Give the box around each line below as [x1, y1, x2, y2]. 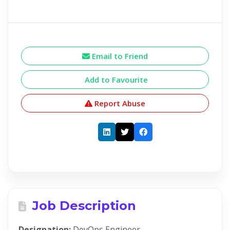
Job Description [29, 198, 136, 213]
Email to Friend [90, 50, 148, 61]
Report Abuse [92, 98, 145, 108]
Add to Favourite [82, 74, 148, 85]
